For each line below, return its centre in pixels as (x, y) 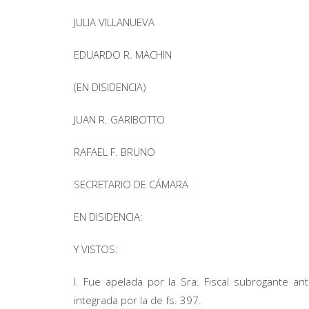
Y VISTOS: (96, 249)
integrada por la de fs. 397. (138, 300)
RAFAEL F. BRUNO (114, 152)
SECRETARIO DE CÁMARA (131, 184)
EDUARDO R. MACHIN (123, 54)
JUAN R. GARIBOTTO (119, 119)
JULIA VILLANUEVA (114, 22)
